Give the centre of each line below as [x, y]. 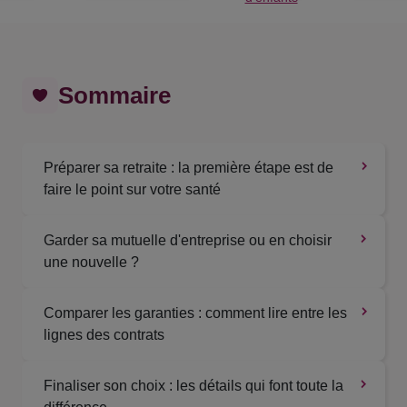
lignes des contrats [104, 335]
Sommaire [114, 95]
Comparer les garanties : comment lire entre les [195, 313]
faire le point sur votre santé [132, 190]
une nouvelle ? [91, 263]
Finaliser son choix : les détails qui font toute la [194, 386]
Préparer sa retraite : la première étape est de [189, 168]
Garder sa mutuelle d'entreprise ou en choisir [188, 241]
